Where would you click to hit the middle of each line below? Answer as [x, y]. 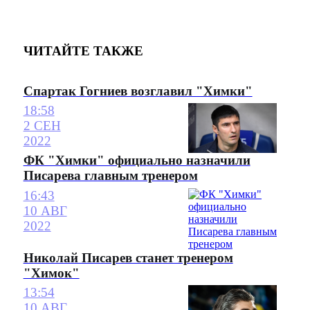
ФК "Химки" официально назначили [137, 161]
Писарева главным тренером [110, 176]
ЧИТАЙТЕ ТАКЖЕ [83, 51]
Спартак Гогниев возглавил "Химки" [138, 91]
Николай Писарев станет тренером [128, 257]
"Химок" [51, 273]
